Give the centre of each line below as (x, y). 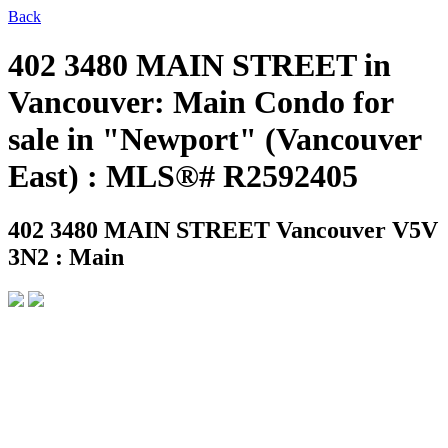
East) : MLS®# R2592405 (183, 176)
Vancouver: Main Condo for (200, 102)
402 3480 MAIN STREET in (199, 65)
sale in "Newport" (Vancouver (214, 139)
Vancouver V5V (357, 229)
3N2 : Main (66, 256)
